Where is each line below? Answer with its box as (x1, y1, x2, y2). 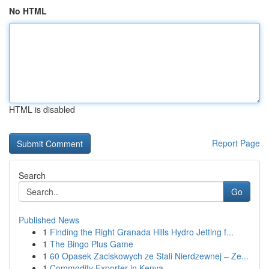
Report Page (212, 137, 260, 149)
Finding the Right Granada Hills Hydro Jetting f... (50, 226, 234, 238)
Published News (19, 214, 79, 226)
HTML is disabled (9, 103, 75, 115)
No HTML (9, 5, 47, 17)
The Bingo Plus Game (50, 238, 133, 250)
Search (19, 169, 46, 181)
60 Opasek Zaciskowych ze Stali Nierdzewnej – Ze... (50, 250, 249, 262)
